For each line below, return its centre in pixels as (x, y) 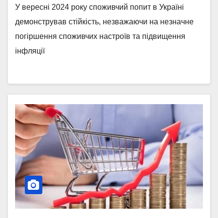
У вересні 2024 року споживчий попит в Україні (100, 7)
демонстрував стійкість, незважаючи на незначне (104, 21)
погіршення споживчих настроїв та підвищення (100, 36)
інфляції (30, 51)
